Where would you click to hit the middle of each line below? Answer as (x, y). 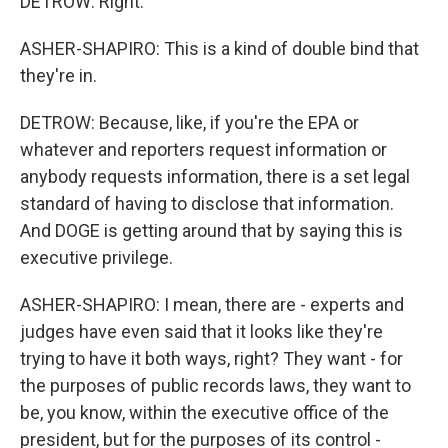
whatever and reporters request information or (203, 149)
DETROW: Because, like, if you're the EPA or (189, 122)
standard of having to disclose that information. (207, 203)
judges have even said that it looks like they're (201, 331)
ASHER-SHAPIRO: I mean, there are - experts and (212, 304)
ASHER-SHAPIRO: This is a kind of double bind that (219, 48)
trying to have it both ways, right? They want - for (211, 358)
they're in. (58, 75)
